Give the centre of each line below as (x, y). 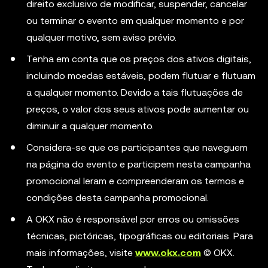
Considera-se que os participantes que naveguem (137, 147)
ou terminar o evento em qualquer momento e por (135, 21)
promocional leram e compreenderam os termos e (135, 181)
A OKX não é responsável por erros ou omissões (133, 219)
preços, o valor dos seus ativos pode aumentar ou (138, 109)
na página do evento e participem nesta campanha (138, 164)
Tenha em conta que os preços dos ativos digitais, (139, 59)
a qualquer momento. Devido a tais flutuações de (135, 92)
